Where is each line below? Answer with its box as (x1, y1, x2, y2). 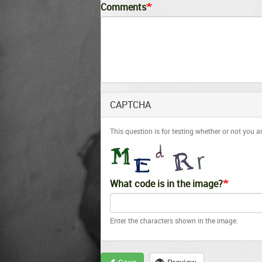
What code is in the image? (110, 177, 223, 190)
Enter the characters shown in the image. (110, 216, 238, 225)
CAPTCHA (110, 98, 151, 111)
